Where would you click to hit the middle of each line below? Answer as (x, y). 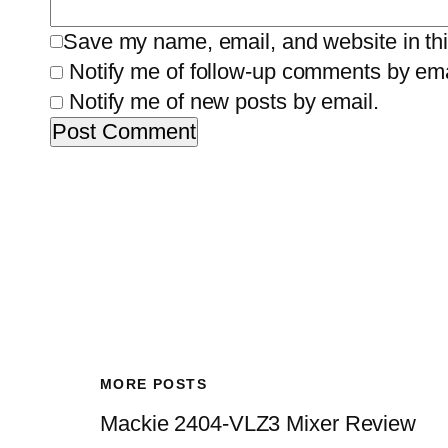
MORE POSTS (153, 384)
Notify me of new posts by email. (223, 101)
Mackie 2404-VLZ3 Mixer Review (258, 423)
